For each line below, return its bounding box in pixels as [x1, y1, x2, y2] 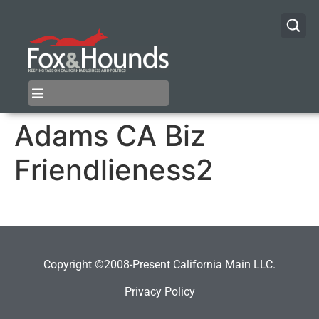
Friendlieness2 [14, 152, 214, 188]
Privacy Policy [124, 284, 195, 298]
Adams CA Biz [14, 118, 206, 154]
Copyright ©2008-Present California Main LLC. [43, 257, 276, 271]
